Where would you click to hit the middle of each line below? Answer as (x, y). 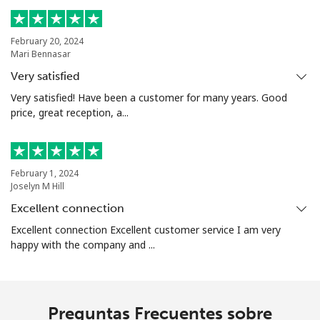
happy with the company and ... (83, 244)
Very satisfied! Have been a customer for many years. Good (149, 97)
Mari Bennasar (41, 54)
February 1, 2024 (45, 173)
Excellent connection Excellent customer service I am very (146, 229)
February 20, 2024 (47, 41)
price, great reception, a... (70, 112)
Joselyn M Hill (37, 186)
